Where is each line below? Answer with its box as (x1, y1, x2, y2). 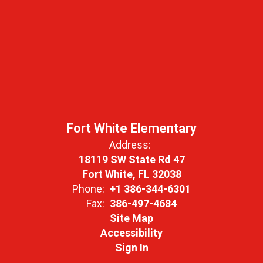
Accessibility (100, 227, 163, 239)
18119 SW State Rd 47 (78, 153, 185, 166)
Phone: (72, 183, 104, 195)
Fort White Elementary (66, 121, 197, 136)
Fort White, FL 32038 (82, 168, 181, 180)
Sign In (114, 241, 149, 254)
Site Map (110, 212, 153, 224)
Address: (109, 139, 151, 151)
